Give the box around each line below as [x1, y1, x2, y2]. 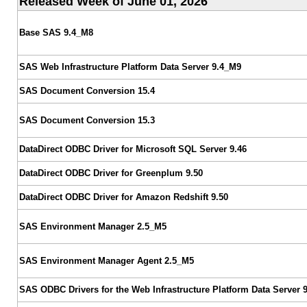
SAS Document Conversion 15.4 [19, 85, 155, 96]
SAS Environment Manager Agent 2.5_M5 [19, 255, 194, 266]
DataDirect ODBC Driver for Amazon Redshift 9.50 [19, 191, 228, 202]
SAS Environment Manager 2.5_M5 [19, 221, 167, 232]
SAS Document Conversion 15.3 [19, 114, 155, 125]
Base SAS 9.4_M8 [19, 27, 93, 38]
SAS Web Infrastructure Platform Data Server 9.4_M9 [19, 61, 241, 72]
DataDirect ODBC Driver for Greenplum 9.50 [19, 167, 203, 178]
